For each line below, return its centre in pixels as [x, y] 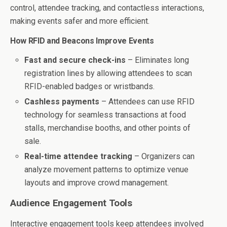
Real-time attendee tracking [79, 157]
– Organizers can [164, 157]
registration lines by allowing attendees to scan [108, 73]
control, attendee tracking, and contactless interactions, [107, 8]
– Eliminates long [158, 60]
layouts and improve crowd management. [97, 183]
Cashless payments [62, 102]
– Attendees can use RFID [147, 102]
